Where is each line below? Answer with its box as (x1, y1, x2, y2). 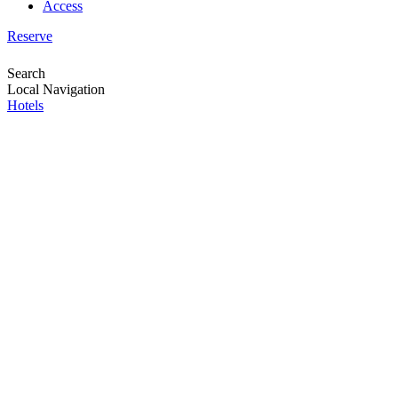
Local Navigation (7, 82, 105, 97)
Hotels (7, 98, 44, 113)
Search (7, 66, 45, 81)
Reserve (7, 28, 52, 44)
